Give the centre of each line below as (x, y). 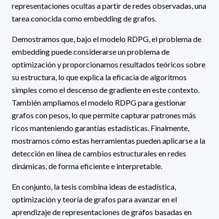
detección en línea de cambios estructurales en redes (99, 153)
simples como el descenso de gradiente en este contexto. (106, 89)
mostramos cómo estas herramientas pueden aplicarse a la (109, 140)
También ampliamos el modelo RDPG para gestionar (99, 102)
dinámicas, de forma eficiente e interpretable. (87, 166)
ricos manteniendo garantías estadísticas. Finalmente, (100, 128)
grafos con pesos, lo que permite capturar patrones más (104, 115)
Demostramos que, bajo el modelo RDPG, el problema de (107, 39)
